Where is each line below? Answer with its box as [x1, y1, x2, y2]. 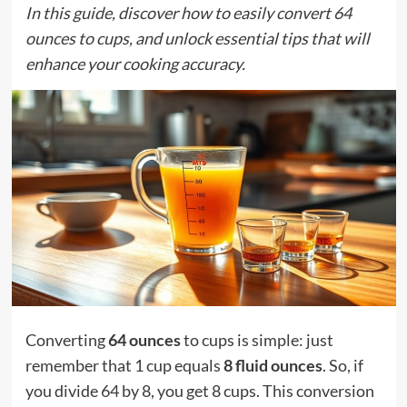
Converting [25, 329, 108, 350]
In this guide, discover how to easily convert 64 [25, 3, 352, 23]
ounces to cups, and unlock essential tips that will [25, 28, 370, 48]
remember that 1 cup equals [25, 354, 223, 375]
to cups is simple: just [180, 329, 333, 350]
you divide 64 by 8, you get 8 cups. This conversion [25, 380, 374, 401]
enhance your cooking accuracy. [25, 54, 245, 74]
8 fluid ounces [223, 354, 323, 375]
